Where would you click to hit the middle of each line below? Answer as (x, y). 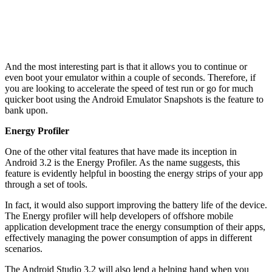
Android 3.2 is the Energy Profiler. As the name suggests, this (122, 162)
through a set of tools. (46, 184)
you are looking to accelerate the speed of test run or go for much (129, 88)
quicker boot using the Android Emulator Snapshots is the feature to (134, 99)
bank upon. (26, 110)
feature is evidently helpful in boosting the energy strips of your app (134, 173)
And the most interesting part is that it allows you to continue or (126, 66)
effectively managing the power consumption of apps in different (128, 237)
